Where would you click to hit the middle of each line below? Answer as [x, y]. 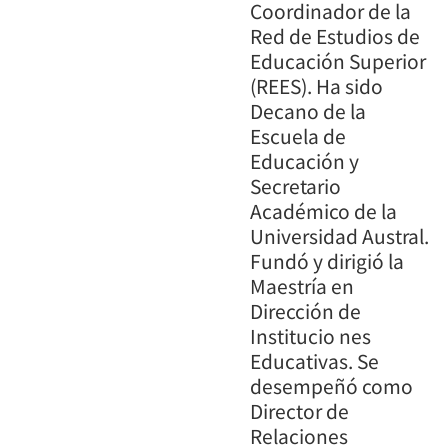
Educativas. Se [314, 360]
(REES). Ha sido [316, 85]
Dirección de [305, 310]
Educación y [304, 160]
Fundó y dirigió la [327, 260]
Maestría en [302, 285]
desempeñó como [331, 385]
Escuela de [298, 135]
